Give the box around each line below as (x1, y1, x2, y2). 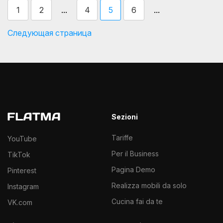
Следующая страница (7, 28, 92, 38)
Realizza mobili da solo (111, 181, 187, 190)
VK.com (7, 198, 32, 207)
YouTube (7, 134, 37, 143)
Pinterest (7, 166, 36, 175)
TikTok (7, 150, 30, 159)
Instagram (7, 182, 39, 191)
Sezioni (111, 112, 138, 121)
